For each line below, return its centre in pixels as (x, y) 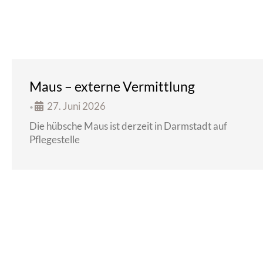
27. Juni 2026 (76, 106)
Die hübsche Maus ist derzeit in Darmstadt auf (128, 126)
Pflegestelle (55, 139)
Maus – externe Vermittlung (112, 86)
